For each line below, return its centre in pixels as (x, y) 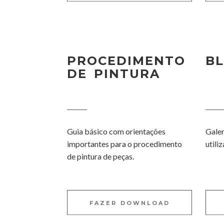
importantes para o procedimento (125, 144)
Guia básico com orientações (116, 131)
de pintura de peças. (101, 156)
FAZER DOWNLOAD (129, 203)
